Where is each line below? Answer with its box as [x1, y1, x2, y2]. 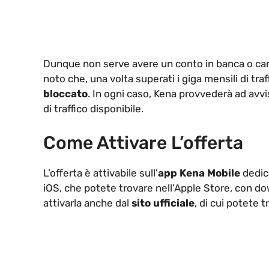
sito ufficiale [131, 196, 195, 209]
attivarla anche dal [43, 196, 131, 209]
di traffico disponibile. [43, 103, 144, 115]
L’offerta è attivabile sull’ [43, 166, 158, 179]
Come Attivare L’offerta [43, 131, 243, 154]
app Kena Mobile [158, 166, 240, 179]
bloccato [43, 88, 88, 100]
